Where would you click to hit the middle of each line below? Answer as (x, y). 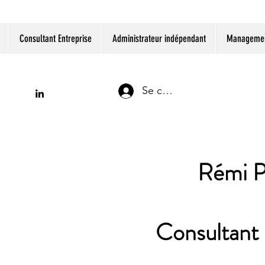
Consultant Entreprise (56, 38)
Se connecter (174, 91)
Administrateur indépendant (159, 38)
